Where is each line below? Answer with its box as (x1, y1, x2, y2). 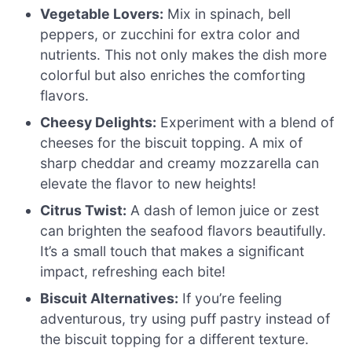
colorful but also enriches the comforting (40, 66, 306, 83)
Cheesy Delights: (40, 113, 157, 130)
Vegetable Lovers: (40, 5, 164, 22)
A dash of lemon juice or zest (126, 201, 320, 218)
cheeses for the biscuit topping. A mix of (40, 134, 303, 151)
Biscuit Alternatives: (40, 289, 179, 306)
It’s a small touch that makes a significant (40, 242, 305, 259)
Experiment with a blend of (156, 113, 335, 130)
